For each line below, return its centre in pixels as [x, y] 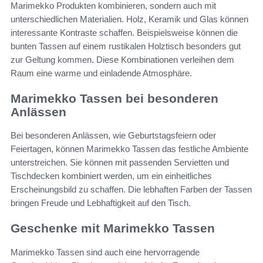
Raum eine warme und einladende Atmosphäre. [101, 73]
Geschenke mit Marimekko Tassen [113, 228]
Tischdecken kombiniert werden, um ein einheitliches [111, 176]
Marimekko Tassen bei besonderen [114, 98]
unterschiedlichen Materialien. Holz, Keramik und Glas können [129, 19]
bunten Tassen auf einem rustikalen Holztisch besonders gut [126, 46]
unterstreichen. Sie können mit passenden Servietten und [120, 163]
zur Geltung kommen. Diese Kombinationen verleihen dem [122, 59]
